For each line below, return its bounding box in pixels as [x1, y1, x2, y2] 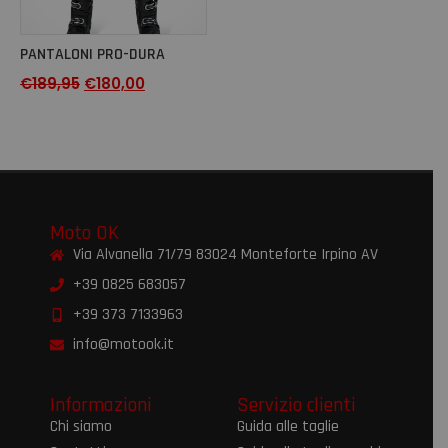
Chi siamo [50, 416, 112, 438]
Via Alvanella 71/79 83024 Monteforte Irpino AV [72, 244, 378, 266]
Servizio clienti [236, 392, 356, 419]
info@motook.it [72, 334, 174, 356]
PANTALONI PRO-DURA [20, 43, 165, 65]
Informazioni [50, 392, 152, 419]
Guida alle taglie [236, 416, 339, 438]
